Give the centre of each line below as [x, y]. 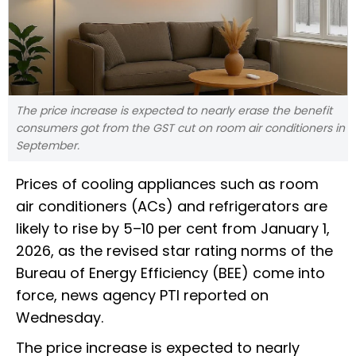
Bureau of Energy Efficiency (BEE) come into [170, 273]
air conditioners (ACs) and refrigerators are [172, 206]
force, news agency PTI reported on [142, 295]
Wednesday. [60, 317]
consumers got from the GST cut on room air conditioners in [180, 128]
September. [48, 145]
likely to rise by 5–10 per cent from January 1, [173, 228]
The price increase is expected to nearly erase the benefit [174, 110]
